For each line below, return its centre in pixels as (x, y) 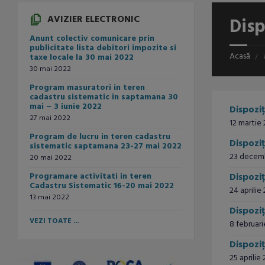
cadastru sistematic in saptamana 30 (104, 98)
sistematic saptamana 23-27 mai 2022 (106, 147)
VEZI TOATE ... (54, 222)
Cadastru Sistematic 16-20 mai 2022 (102, 186)
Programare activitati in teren (91, 177)
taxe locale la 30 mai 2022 (82, 58)
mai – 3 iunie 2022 (66, 107)
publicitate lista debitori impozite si (103, 49)
